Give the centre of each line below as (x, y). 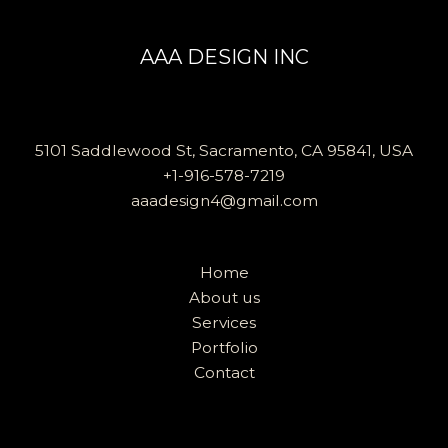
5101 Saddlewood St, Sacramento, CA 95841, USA (224, 150)
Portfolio (224, 348)
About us (224, 298)
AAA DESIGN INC (224, 56)
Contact (224, 373)
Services (224, 323)
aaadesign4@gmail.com (224, 200)
